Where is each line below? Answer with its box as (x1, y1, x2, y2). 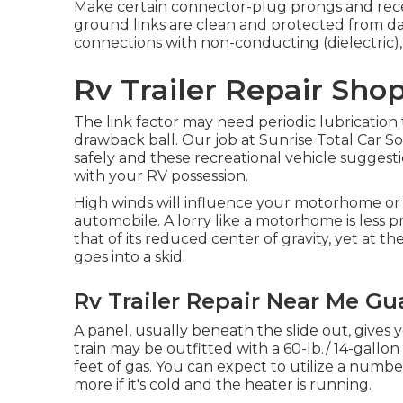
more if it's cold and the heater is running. (74, 375, 372, 393)
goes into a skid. (74, 247, 185, 265)
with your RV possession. (74, 166, 248, 184)
